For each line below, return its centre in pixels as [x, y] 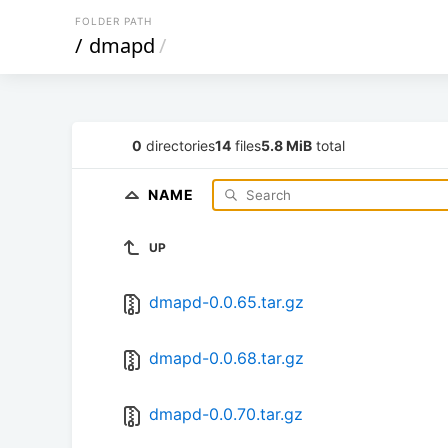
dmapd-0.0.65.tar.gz [226, 302]
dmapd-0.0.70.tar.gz [226, 414]
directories [178, 145]
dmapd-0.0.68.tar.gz [226, 358]
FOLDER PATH [113, 21]
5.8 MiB [286, 145]
